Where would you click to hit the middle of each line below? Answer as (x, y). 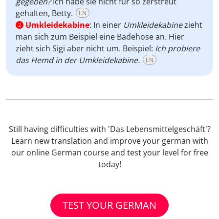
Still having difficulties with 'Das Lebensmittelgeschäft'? (109, 129)
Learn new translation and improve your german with (109, 141)
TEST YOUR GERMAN (109, 205)
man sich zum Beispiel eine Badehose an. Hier (100, 36)
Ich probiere (177, 48)
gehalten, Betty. (45, 13)
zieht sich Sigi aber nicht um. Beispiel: (85, 48)
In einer (108, 25)
